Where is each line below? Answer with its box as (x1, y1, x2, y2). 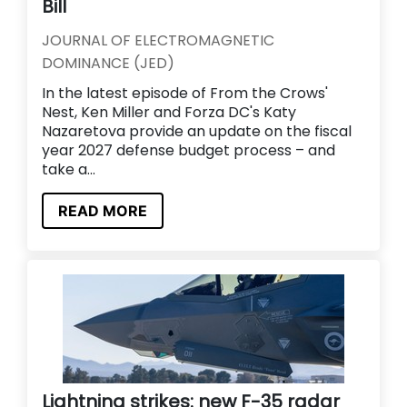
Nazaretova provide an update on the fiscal (42, 120, 352, 142)
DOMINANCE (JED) (42, 52, 174, 74)
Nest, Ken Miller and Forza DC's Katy (42, 101, 296, 123)
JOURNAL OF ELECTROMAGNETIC (42, 29, 274, 51)
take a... (42, 158, 95, 180)
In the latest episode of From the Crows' (42, 82, 328, 104)
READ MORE (58, 201, 147, 220)
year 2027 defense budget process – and (42, 139, 335, 161)
